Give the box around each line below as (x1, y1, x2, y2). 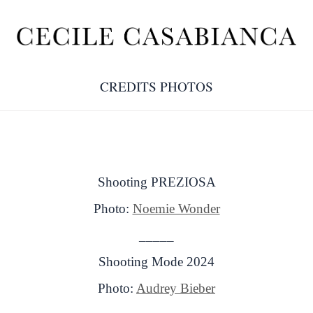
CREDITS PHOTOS (100, 78, 213, 95)
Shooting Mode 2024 (99, 254, 214, 269)
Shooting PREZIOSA (97, 174, 216, 189)
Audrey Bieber (136, 280, 215, 296)
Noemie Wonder (132, 201, 220, 216)
